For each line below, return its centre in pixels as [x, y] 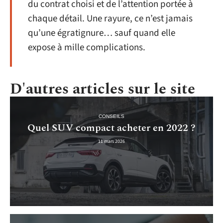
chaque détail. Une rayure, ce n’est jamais [110, 18]
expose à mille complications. [87, 47]
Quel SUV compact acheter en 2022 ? [111, 128]
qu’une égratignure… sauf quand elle [102, 33]
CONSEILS [111, 116]
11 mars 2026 [111, 142]
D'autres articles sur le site [103, 89]
